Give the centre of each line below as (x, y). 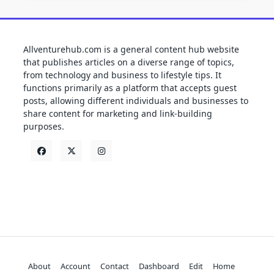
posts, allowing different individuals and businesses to (136, 101)
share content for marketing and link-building (118, 114)
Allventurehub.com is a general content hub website (131, 50)
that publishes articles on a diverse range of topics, (129, 62)
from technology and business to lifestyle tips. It (122, 75)
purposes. (44, 127)
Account (76, 266)
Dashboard (159, 266)
